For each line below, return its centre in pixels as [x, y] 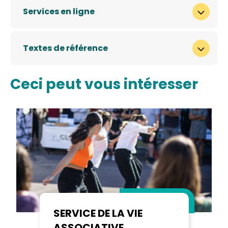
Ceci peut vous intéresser [104, 84]
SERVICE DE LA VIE [98, 213]
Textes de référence [65, 48]
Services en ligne [59, 11]
